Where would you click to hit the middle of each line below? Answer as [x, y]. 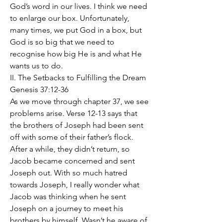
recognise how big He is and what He [76, 54]
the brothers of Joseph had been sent [77, 125]
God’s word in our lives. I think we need [79, 6]
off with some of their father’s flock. [72, 137]
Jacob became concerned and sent [72, 161]
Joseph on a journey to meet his [67, 208]
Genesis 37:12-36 [39, 89]
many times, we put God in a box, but [76, 30]
